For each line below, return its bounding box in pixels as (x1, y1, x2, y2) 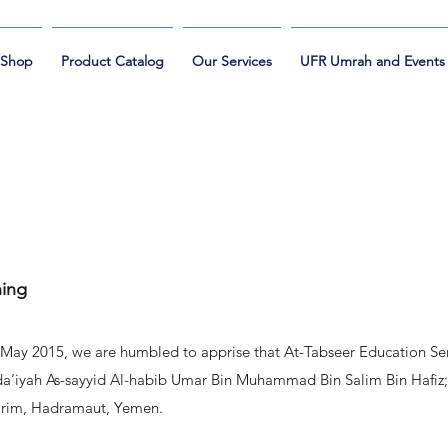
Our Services (192, 52, 272, 70)
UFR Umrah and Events (300, 52, 445, 70)
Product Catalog (61, 52, 164, 70)
